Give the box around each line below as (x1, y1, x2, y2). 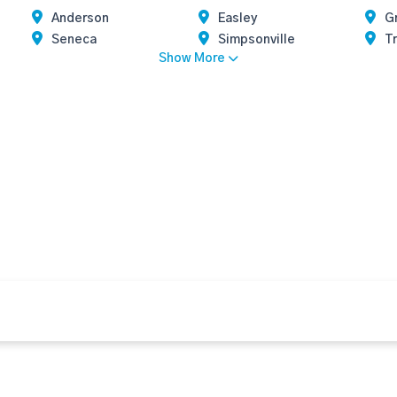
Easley (218, 12, 257, 25)
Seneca (51, 34, 97, 46)
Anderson (51, 12, 110, 25)
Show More (159, 52, 225, 65)
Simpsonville (218, 34, 295, 46)
